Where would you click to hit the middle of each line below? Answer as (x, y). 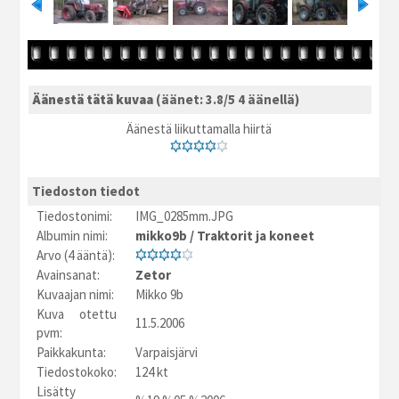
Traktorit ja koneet (256, 235)
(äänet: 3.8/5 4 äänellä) (227, 99)
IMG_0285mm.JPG (185, 216)
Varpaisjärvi (167, 352)
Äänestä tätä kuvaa (94, 99)
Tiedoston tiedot (86, 191)
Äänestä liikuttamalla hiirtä (199, 128)
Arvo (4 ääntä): (76, 255)
